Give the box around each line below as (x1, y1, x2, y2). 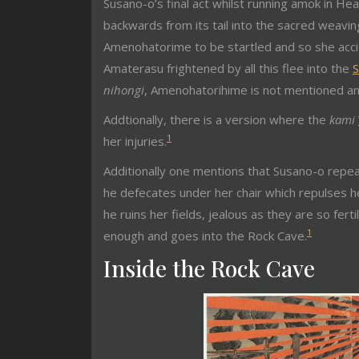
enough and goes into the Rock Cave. (103, 228, 307, 244)
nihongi (103, 82, 144, 98)
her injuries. (103, 133, 167, 149)
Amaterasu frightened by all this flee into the (103, 60, 353, 76)
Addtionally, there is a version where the (103, 111, 329, 127)
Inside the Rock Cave (103, 253, 315, 283)
